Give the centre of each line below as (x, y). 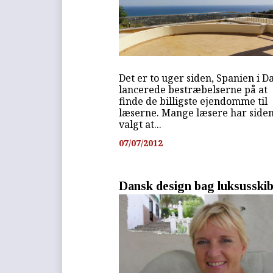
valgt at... (140, 125)
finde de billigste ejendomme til (193, 101)
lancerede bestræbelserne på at (193, 90)
